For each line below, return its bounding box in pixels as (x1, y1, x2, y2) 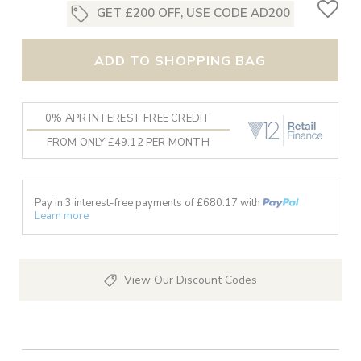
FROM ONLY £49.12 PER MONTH (46, 135, 210, 150)
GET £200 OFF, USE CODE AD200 (96, 5, 290, 22)
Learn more (34, 208, 89, 223)
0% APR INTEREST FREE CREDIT (44, 111, 211, 127)
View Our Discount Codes (123, 272, 257, 288)
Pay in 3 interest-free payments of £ (34, 195, 203, 210)
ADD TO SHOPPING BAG (94, 52, 266, 71)
